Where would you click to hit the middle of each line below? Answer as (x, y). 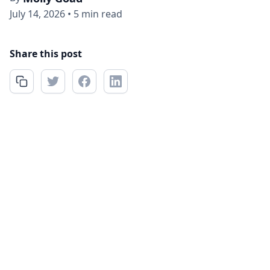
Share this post (46, 54)
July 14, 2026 (37, 14)
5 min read (98, 14)
